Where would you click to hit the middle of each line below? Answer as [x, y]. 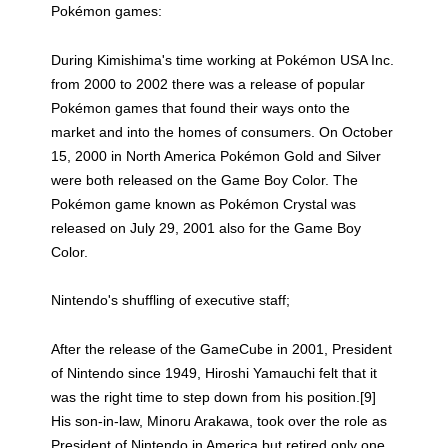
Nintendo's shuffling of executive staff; [171, 300]
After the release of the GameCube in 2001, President [222, 348]
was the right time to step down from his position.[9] [214, 396]
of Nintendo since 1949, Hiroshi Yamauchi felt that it [214, 372]
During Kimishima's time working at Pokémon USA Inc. [223, 59]
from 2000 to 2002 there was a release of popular [208, 83]
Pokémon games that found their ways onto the [201, 107]
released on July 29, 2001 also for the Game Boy [206, 227]
